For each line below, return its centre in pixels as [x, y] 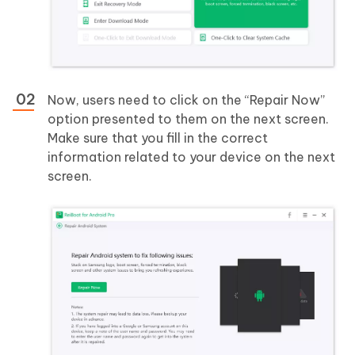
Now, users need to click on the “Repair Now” [186, 99]
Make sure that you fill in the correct [158, 137]
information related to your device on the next [191, 157]
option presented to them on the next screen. [188, 118]
